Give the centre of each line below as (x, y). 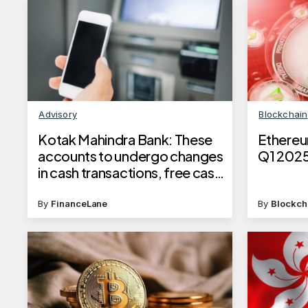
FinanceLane (79, 204)
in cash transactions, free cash (130, 173)
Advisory (58, 114)
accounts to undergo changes (131, 156)
